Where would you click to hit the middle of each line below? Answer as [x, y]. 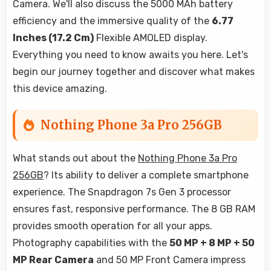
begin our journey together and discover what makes [134, 72]
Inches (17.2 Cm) [53, 38]
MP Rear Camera [53, 260]
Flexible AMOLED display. [151, 38]
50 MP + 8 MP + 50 [212, 243]
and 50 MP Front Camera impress [170, 260]
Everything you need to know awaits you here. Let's [130, 55]
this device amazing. [60, 89]
